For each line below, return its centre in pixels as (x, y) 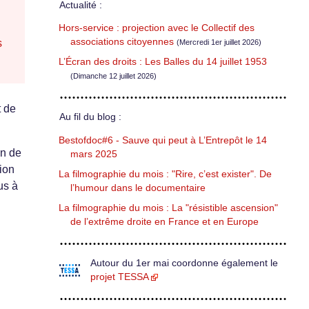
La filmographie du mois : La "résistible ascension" (168, 208)
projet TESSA (120, 277)
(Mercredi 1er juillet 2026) (219, 42)
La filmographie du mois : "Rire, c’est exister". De (165, 174)
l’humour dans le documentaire (138, 188)
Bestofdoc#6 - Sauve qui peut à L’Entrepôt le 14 (163, 140)
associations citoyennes (122, 42)
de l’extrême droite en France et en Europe (165, 221)
